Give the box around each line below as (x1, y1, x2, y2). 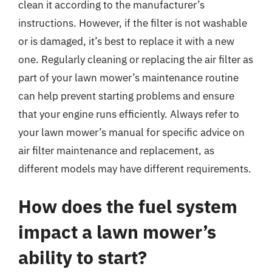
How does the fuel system (18, 194, 237, 218)
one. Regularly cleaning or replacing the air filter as (18, 53, 253, 66)
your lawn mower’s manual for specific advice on (18, 126, 245, 139)
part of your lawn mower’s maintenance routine (18, 71, 239, 84)
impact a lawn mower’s (18, 219, 216, 243)
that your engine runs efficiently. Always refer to (18, 107, 239, 121)
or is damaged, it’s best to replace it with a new (18, 35, 234, 48)
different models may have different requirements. (18, 162, 251, 175)
